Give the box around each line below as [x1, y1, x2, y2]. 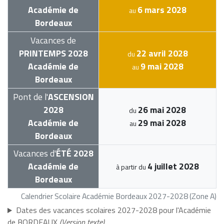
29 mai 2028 [137, 116, 186, 130]
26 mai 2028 [138, 103, 186, 117]
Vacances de [30, 33, 76, 47]
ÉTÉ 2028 [55, 146, 93, 160]
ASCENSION [47, 90, 94, 104]
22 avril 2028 [136, 46, 188, 60]
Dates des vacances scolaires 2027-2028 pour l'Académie [15, 204, 211, 216]
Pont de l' [12, 90, 48, 104]
